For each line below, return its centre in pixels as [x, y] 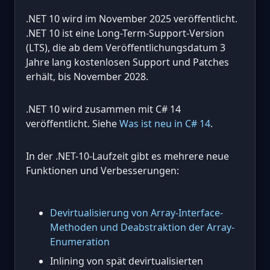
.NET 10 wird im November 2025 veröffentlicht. [132, 19]
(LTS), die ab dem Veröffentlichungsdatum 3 [126, 48]
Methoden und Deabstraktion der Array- [142, 227]
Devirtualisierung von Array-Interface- [137, 213]
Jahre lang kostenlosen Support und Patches [127, 62]
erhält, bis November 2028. [87, 77]
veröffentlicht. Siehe [73, 124]
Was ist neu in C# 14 [165, 124]
